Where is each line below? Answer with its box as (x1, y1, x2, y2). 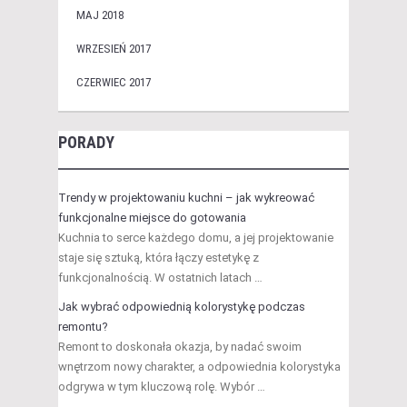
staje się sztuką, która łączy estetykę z (58, 251, 259, 265)
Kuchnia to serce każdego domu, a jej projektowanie (58, 231, 333, 245)
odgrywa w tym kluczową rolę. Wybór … (58, 380, 265, 394)
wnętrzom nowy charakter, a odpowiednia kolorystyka (58, 360, 341, 374)
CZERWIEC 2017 (76, 75, 151, 90)
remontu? (58, 320, 108, 334)
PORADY (58, 133, 114, 153)
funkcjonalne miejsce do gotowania (58, 211, 246, 225)
